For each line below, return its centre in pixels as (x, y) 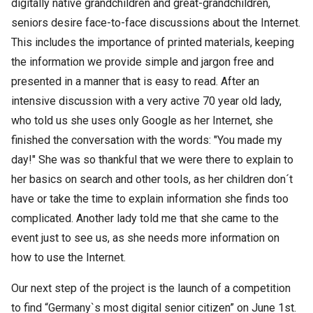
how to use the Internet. (68, 257)
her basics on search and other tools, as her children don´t (152, 179)
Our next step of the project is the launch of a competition (151, 288)
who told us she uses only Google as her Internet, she (142, 121)
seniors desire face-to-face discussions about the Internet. (156, 23)
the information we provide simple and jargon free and (143, 62)
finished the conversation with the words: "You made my (147, 140)
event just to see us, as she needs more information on (145, 238)
